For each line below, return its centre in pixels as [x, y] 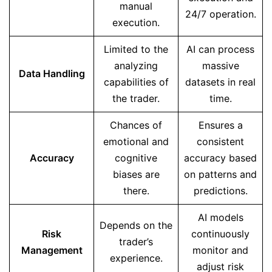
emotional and [136, 141]
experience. [136, 258]
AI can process [220, 49]
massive [220, 66]
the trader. [136, 98]
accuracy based [220, 158]
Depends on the [136, 225]
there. [136, 191]
